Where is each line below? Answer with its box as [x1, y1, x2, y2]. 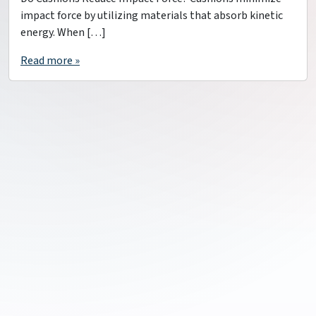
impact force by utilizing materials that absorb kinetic [20, 8, 283, 24]
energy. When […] [20, 25, 106, 41]
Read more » [20, 53, 80, 69]
